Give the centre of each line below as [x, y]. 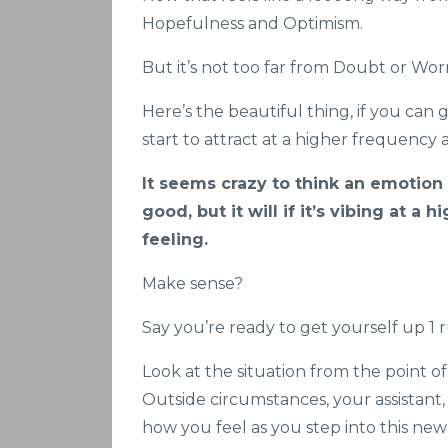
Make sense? [192, 283]
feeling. [175, 239]
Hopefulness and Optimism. [252, 23]
